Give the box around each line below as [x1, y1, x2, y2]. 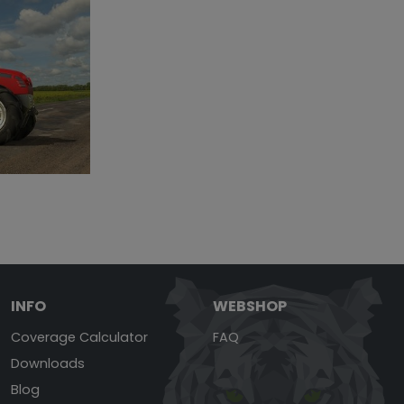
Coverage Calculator [11, 327, 148, 346]
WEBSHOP [213, 295, 287, 317]
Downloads [11, 353, 85, 372]
